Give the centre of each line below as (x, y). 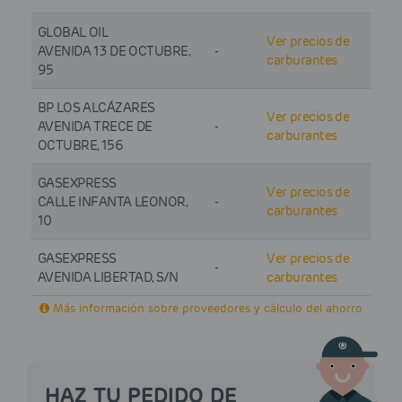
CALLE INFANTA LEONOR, (112, 201)
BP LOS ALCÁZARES (96, 107)
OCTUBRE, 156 (80, 145)
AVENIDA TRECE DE (95, 126)
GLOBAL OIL (73, 32)
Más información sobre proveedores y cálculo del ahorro (206, 309)
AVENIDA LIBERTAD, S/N (108, 277)
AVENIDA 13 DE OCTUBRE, (114, 51)
